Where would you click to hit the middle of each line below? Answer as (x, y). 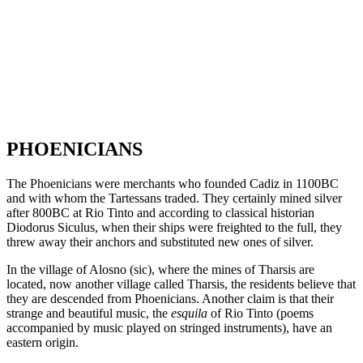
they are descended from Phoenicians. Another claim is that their (170, 298)
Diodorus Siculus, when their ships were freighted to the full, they (174, 227)
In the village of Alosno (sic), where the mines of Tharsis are (160, 269)
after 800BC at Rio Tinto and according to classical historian (160, 212)
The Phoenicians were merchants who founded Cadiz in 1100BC (173, 183)
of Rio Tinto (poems (261, 313)
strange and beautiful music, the (89, 313)
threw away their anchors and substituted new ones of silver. (160, 241)
